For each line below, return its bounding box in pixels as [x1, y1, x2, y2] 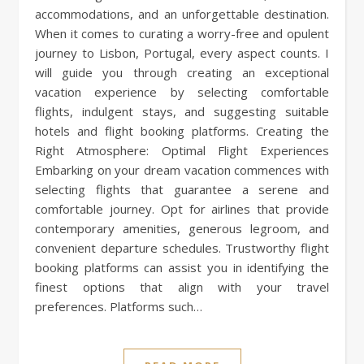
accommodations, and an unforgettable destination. [35, 5, 329, 22]
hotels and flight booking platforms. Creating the [35, 122, 329, 139]
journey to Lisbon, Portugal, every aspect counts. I [35, 44, 329, 61]
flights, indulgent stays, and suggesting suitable [35, 102, 329, 119]
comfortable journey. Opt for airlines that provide [35, 200, 329, 217]
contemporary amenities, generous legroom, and [35, 219, 329, 236]
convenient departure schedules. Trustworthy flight [35, 239, 329, 256]
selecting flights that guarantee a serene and [35, 180, 329, 197]
